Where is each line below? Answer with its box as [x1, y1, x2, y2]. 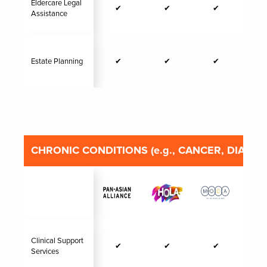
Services [31, 247, 59, 256]
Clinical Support [31, 237, 83, 245]
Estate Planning [31, 57, 83, 66]
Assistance [31, 10, 67, 18]
